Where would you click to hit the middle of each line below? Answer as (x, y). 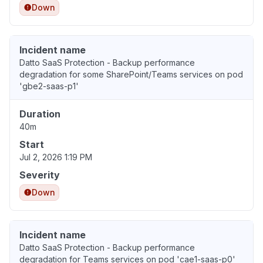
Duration (40, 114)
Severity (40, 175)
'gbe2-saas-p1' (49, 86)
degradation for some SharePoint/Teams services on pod (131, 75)
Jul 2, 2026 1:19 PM (56, 157)
